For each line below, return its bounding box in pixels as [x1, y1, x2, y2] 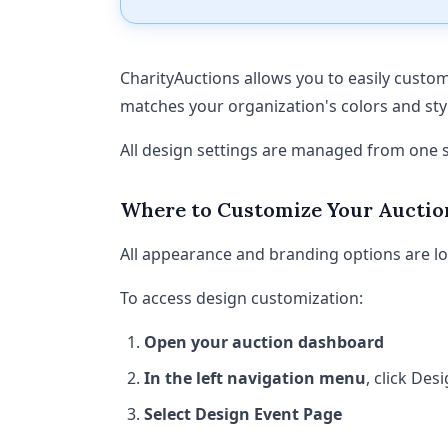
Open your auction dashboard [144, 331, 384, 353]
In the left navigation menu [144, 367, 366, 389]
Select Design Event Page [144, 403, 342, 425]
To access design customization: [120, 287, 363, 309]
